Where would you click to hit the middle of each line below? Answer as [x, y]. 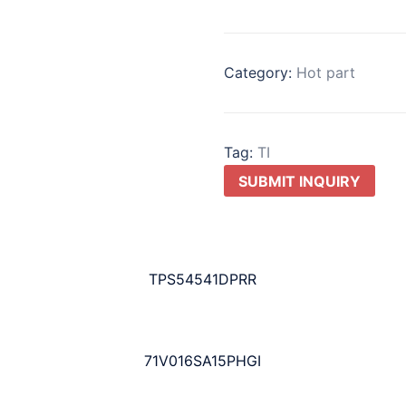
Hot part [325, 72]
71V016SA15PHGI [203, 361]
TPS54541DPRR [203, 280]
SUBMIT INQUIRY [299, 181]
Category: [260, 72]
